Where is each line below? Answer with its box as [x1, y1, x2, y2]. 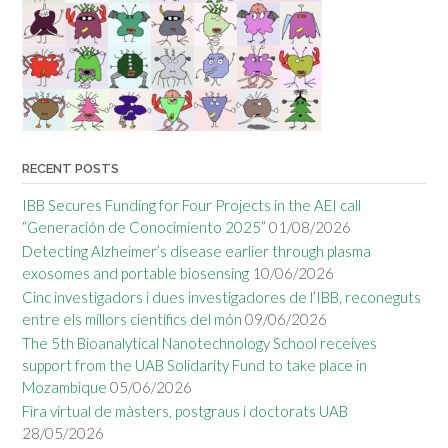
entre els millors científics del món [22, 309, 242, 328]
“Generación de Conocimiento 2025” [22, 217, 266, 236]
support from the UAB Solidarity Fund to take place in [22, 355, 367, 374]
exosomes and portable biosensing [22, 263, 249, 282]
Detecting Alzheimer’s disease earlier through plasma [22, 241, 371, 260]
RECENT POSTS [22, 160, 119, 176]
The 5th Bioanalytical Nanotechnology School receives [22, 333, 377, 352]
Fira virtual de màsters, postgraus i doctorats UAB [22, 401, 348, 420]
